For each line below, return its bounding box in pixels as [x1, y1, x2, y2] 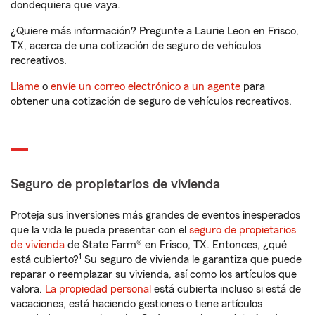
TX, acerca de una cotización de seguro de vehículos [11, 40, 261, 51]
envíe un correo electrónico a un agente [51, 81, 240, 92]
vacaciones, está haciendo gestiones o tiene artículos [11, 298, 262, 309]
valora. [11, 283, 45, 295]
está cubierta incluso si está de [151, 283, 301, 295]
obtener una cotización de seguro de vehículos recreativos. [11, 96, 292, 107]
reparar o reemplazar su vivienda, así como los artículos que [11, 269, 297, 280]
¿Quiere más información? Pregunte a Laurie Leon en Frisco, [11, 25, 299, 37]
